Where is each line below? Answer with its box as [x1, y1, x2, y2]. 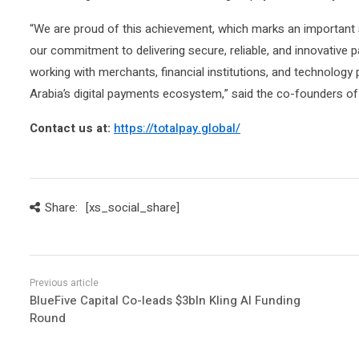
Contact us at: [30, 119, 114, 138]
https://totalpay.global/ [114, 119, 240, 138]
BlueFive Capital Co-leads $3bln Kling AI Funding [30, 292, 301, 310]
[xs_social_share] [85, 199, 179, 217]
